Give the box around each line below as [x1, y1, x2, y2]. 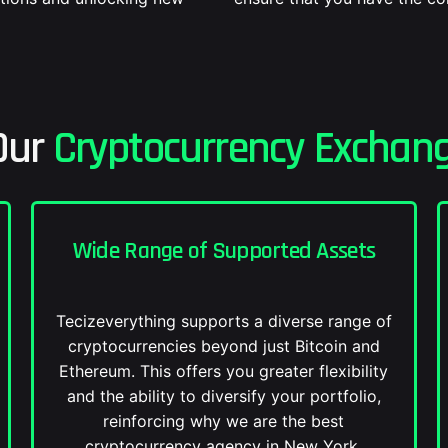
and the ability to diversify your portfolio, [66, 386, 381, 406]
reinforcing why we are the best [103, 411, 345, 431]
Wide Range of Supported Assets [72, 235, 376, 266]
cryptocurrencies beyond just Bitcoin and [67, 336, 380, 356]
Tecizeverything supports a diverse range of [55, 311, 392, 331]
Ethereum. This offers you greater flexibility [59, 361, 389, 381]
